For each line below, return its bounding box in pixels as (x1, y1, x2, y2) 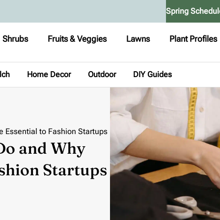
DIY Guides (133, 70, 172, 79)
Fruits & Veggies (48, 34, 107, 44)
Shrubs (2, 34, 28, 44)
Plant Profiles (169, 34, 218, 44)
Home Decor (27, 70, 71, 79)
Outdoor (88, 70, 116, 79)
